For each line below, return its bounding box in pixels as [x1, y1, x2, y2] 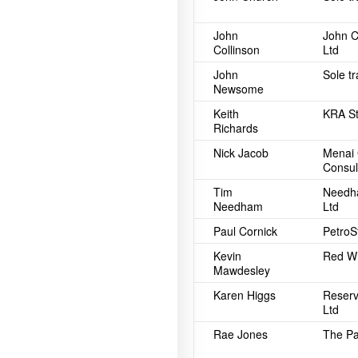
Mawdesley [213, 262, 270, 278]
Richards [213, 120, 258, 136]
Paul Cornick [213, 223, 277, 239]
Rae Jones [213, 326, 268, 342]
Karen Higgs [213, 287, 276, 303]
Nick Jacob [213, 145, 268, 161]
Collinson [213, 42, 260, 58]
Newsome [213, 81, 264, 97]
